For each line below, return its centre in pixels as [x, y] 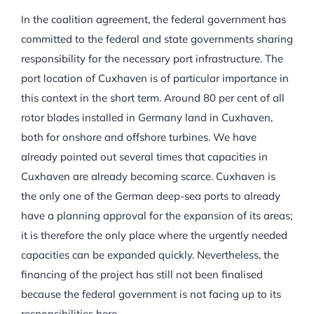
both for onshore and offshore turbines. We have [139, 137]
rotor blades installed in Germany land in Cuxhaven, [147, 118]
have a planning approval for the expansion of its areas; [157, 216]
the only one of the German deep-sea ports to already [151, 196]
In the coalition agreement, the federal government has [153, 20]
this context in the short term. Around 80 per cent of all [153, 98]
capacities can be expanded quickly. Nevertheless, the [150, 255]
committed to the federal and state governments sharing [157, 39]
